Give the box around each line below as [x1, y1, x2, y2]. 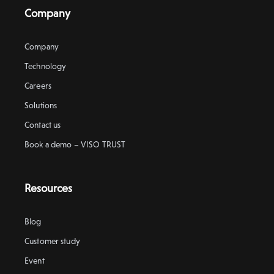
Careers [24, 81, 51, 91]
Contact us [24, 120, 61, 130]
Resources [24, 182, 72, 194]
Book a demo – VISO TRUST [24, 139, 126, 149]
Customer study [24, 236, 80, 246]
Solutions [24, 100, 57, 110]
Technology [24, 61, 67, 71]
